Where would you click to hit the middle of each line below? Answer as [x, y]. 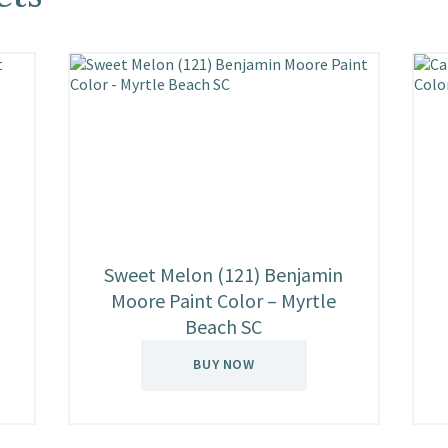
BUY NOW [224, 364]
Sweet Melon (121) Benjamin [224, 275]
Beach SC [224, 327]
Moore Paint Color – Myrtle [224, 301]
